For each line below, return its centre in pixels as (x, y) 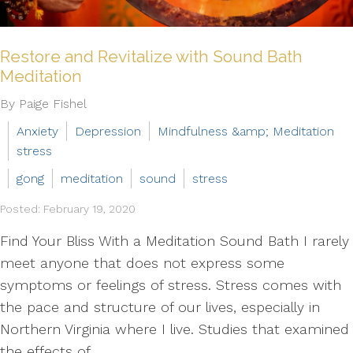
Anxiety (37, 131)
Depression (108, 131)
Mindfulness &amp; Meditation (246, 131)
